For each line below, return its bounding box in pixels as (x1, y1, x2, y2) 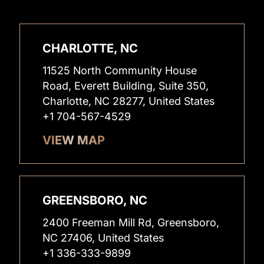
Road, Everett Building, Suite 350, (42, 80, 209, 93)
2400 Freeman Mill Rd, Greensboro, (42, 216, 220, 229)
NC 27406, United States (42, 232, 164, 245)
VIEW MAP (42, 133, 105, 148)
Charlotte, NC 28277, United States (42, 95, 215, 108)
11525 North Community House (42, 64, 197, 77)
